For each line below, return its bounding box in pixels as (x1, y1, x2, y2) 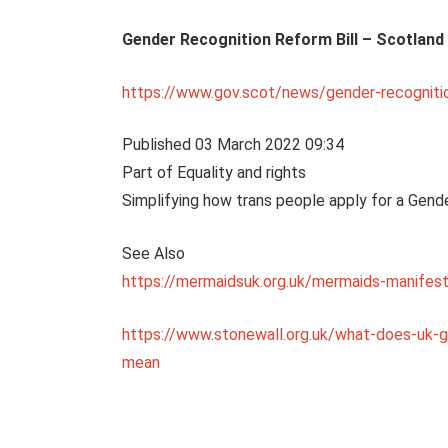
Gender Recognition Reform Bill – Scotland (121, 30, 444, 49)
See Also (121, 243, 185, 263)
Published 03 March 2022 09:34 (121, 135, 344, 155)
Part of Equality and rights (121, 163, 306, 183)
